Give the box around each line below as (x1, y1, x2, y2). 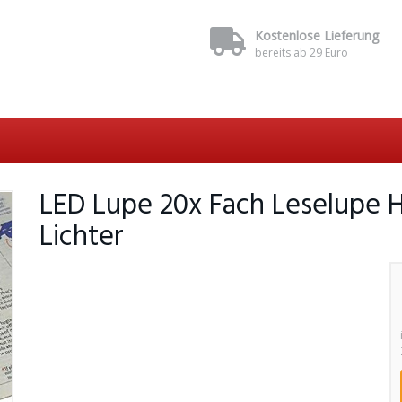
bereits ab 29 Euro (255, 45, 348, 60)
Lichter (39, 214, 124, 260)
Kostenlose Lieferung (255, 27, 379, 44)
